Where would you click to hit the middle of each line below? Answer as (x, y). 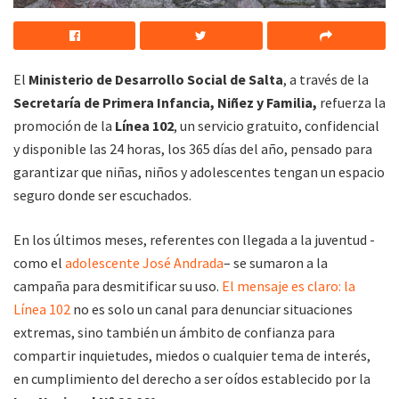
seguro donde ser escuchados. (102, 195)
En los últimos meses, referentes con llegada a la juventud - (194, 239)
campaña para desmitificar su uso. (118, 285)
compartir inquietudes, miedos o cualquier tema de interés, (192, 355)
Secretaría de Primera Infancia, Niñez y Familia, (165, 102)
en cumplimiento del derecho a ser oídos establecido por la (192, 378)
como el (39, 262)
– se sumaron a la (276, 262)
